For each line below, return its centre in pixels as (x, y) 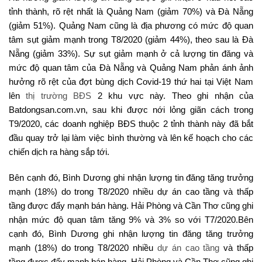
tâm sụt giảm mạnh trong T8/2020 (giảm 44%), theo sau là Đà (131, 40)
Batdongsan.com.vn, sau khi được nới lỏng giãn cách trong (131, 110)
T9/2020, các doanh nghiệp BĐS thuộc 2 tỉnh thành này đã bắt (131, 124)
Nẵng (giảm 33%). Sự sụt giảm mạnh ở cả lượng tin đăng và (131, 54)
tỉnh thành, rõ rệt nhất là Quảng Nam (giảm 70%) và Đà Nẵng (131, 12)
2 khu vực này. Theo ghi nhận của (173, 96)
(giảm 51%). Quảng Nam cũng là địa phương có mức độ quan (131, 26)
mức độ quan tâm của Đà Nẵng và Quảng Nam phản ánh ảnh (131, 68)
